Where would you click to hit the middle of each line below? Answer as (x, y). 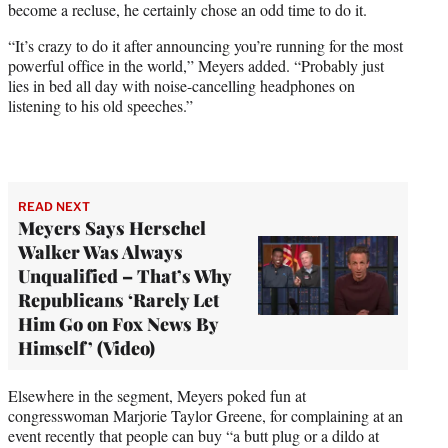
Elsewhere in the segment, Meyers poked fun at (157, 395)
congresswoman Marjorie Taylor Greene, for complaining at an (205, 415)
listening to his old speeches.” (100, 105)
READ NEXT (54, 206)
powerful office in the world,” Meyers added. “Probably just (196, 65)
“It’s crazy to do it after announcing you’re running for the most (205, 45)
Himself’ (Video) (86, 347)
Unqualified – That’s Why (124, 275)
